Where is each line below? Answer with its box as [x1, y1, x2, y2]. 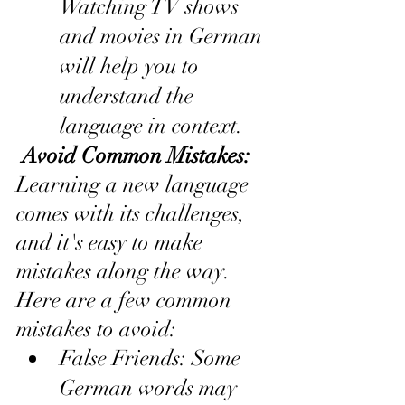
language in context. [60, 111, 243, 139]
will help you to [60, 52, 204, 80]
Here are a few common [16, 286, 237, 314]
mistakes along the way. [16, 257, 236, 285]
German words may [60, 373, 242, 401]
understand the [60, 81, 199, 109]
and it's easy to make [16, 228, 208, 256]
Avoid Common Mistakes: [22, 141, 250, 169]
